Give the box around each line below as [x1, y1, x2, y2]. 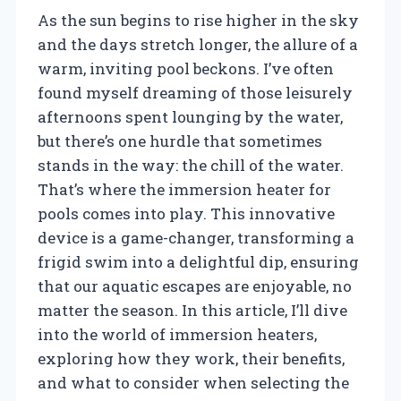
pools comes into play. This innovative [38, 202, 335, 224]
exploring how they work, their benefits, [38, 347, 345, 369]
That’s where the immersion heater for [38, 178, 331, 200]
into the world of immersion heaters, [38, 323, 317, 345]
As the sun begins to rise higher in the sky [38, 9, 359, 30]
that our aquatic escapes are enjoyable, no [38, 275, 352, 296]
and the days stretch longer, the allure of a [38, 33, 358, 55]
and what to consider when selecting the [38, 371, 349, 393]
